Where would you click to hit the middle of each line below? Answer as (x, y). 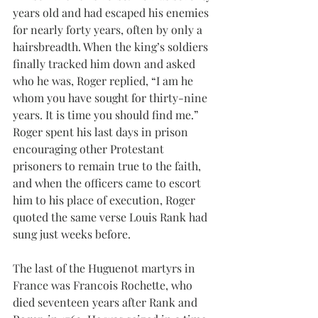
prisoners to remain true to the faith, (108, 166)
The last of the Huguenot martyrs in (105, 268)
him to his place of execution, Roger (105, 200)
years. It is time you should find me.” (107, 115)
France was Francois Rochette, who (104, 285)
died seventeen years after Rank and (106, 302)
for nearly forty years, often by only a (109, 30)
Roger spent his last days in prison (102, 132)
